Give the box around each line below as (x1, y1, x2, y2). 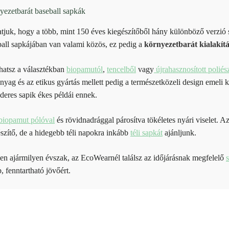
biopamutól (66, 64, 103, 74)
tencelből (106, 64, 136, 74)
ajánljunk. (162, 128, 196, 137)
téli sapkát (130, 128, 163, 137)
